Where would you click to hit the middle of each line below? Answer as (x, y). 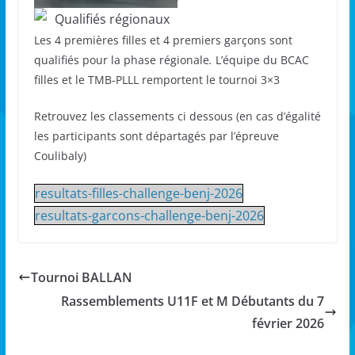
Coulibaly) (60, 156)
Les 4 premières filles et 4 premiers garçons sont (163, 40)
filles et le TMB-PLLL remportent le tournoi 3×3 (157, 80)
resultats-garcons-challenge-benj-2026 (149, 216)
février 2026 (288, 324)
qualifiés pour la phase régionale (121, 60)
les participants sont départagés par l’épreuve (156, 136)
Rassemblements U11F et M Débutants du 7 (193, 302)
